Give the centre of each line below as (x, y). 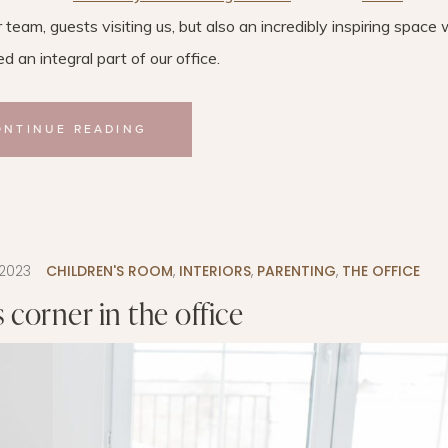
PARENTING (296, 270)
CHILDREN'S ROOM (109, 270)
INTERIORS (214, 270)
